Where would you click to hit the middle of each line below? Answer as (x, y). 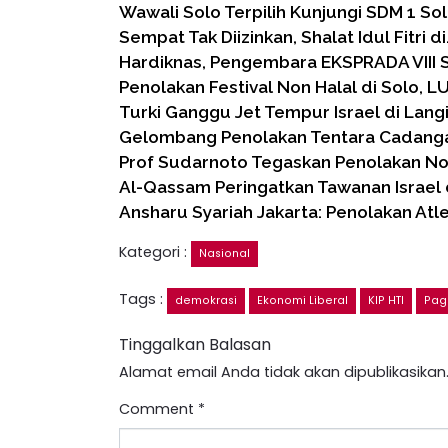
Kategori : (155, 252)
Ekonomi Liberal (302, 300)
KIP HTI (386, 300)
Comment (158, 409)
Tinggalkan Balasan (195, 344)
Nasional (224, 253)
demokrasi (206, 300)
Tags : (143, 299)
